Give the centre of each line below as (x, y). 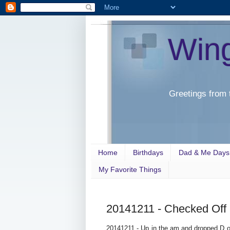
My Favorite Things (130, 170)
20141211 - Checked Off (166, 209)
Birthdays (148, 153)
